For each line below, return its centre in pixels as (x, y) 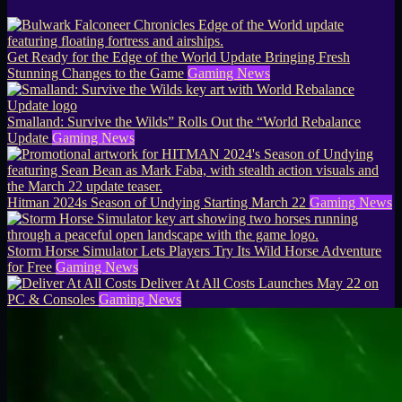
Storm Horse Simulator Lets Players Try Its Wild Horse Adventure (194, 251)
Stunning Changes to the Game (96, 74)
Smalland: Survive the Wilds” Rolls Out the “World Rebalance (184, 122)
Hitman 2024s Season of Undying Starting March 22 (157, 203)
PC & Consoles (51, 300)
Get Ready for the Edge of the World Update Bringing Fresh (179, 57)
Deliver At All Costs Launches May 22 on (259, 284)
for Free (30, 267)
